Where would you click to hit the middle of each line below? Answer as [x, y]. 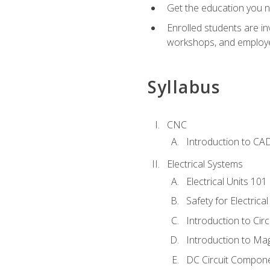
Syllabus [184, 86]
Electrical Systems [205, 164]
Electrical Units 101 [226, 181]
